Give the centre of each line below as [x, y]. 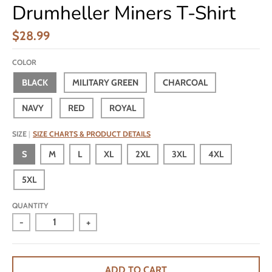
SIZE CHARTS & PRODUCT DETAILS [92, 134]
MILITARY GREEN [105, 82]
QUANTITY [30, 205]
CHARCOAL [185, 82]
